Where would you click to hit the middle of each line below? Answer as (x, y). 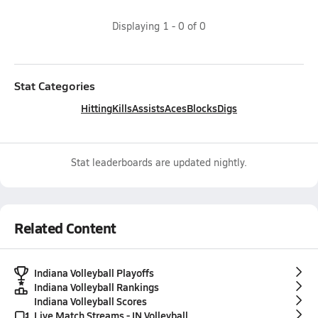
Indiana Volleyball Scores (91, 301)
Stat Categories (55, 86)
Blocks (202, 108)
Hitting (97, 108)
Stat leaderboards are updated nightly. (159, 162)
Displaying (137, 26)
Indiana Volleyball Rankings (97, 287)
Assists (148, 108)
